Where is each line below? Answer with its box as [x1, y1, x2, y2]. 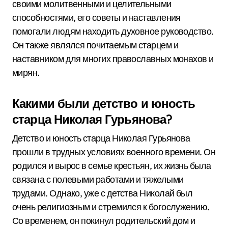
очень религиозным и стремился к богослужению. [12, 201, 210, 213]
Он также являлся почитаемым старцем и [12, 39, 179, 51]
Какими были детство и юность [12, 96, 195, 111]
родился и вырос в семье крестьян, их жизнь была [12, 160, 211, 172]
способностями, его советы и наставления [12, 12, 181, 23]
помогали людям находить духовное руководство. [12, 25, 214, 37]
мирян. [12, 67, 40, 78]
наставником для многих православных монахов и [12, 53, 214, 65]
